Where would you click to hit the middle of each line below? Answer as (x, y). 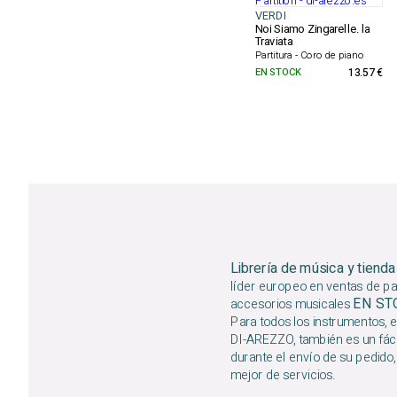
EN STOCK (278, 72)
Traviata (273, 42)
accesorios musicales (292, 304)
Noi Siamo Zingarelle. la (312, 29)
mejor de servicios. (283, 375)
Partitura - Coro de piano (309, 55)
